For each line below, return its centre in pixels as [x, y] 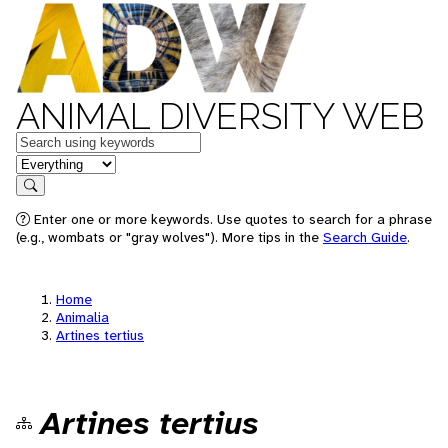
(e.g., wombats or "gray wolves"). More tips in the [169, 237]
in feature [48, 162]
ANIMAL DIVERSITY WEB [220, 116]
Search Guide [365, 237]
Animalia [82, 317]
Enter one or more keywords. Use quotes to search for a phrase [231, 219]
